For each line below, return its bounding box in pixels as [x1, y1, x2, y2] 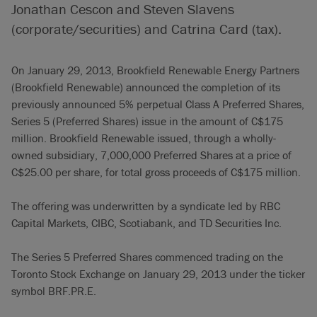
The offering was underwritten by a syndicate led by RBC [11, 199, 280, 213]
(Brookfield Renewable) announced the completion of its [11, 80, 280, 94]
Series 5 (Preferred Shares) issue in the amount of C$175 [11, 114, 283, 128]
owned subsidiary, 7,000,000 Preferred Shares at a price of [11, 148, 292, 162]
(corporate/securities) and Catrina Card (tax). [11, 20, 282, 38]
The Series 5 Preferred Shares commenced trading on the [11, 250, 283, 264]
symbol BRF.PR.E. [11, 284, 96, 298]
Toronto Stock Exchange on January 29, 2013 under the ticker [11, 267, 305, 281]
